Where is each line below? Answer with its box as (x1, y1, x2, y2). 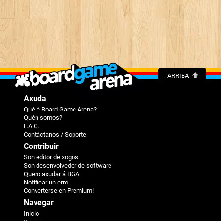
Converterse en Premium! (24, 186, 94, 194)
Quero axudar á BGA (24, 170, 79, 178)
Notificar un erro (24, 178, 68, 186)
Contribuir (24, 141, 59, 151)
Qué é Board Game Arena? (24, 105, 97, 113)
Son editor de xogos (24, 153, 78, 161)
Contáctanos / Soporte (24, 130, 86, 138)
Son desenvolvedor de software (24, 161, 111, 169)
